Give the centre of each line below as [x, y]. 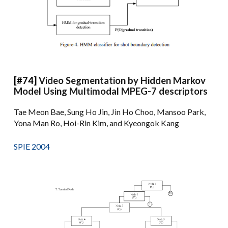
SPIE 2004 [32, 147]
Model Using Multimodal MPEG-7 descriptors [111, 91]
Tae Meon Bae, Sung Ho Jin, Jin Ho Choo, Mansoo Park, [110, 112]
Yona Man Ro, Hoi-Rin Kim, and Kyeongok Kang [97, 123]
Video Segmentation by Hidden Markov [122, 81]
